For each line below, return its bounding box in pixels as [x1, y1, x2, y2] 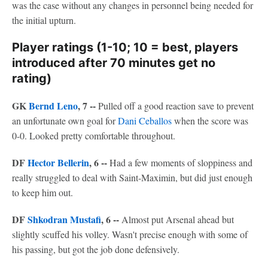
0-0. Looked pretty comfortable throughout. [12, 129, 175, 142]
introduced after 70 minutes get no [12, 56, 215, 70]
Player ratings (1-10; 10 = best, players [12, 40, 238, 54]
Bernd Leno [29, 99, 78, 112]
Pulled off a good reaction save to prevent [96, 99, 254, 112]
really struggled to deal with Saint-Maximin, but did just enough [12, 171, 252, 184]
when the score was [172, 114, 248, 127]
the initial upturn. [12, 14, 76, 26]
